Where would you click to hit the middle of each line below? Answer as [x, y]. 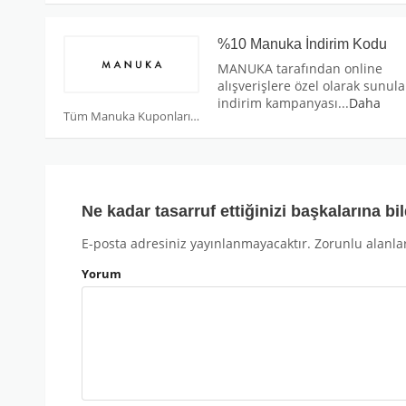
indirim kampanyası [278, 103]
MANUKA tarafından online [300, 69]
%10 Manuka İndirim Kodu [302, 44]
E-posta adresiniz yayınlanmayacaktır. [196, 244]
